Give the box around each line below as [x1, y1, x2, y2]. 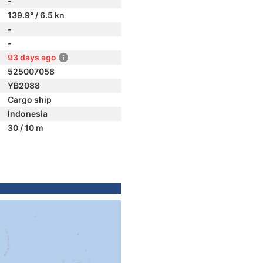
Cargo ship [8, 95, 52, 104]
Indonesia [8, 109, 48, 119]
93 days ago [8, 52, 56, 62]
